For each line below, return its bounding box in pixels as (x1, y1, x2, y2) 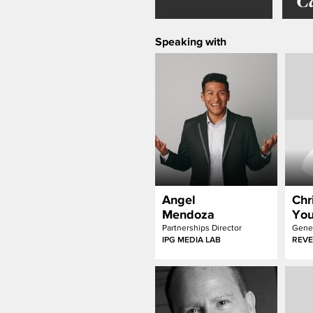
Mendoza (162, 208, 214, 221)
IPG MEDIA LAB (162, 235, 221, 245)
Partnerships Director (162, 223, 242, 233)
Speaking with (155, 35, 226, 48)
